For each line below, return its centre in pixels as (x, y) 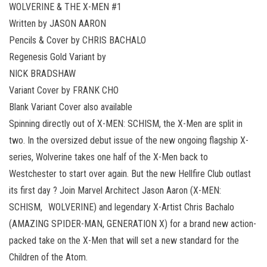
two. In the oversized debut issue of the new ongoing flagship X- (129, 140)
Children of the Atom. (48, 257)
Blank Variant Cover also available (71, 107)
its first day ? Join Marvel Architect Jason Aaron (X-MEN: (115, 190)
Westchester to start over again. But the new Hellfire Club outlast (130, 173)
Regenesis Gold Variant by (58, 57)
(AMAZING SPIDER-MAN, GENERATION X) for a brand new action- (133, 223)
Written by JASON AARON (58, 23)
